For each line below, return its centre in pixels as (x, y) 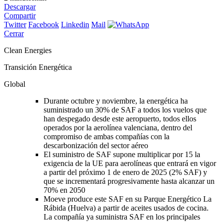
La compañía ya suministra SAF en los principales (122, 217)
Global (15, 84)
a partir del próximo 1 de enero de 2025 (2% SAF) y (125, 172)
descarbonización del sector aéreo (96, 145)
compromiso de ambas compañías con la (107, 136)
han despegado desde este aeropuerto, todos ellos (120, 118)
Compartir (20, 15)
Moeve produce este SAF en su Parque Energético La (128, 199)
